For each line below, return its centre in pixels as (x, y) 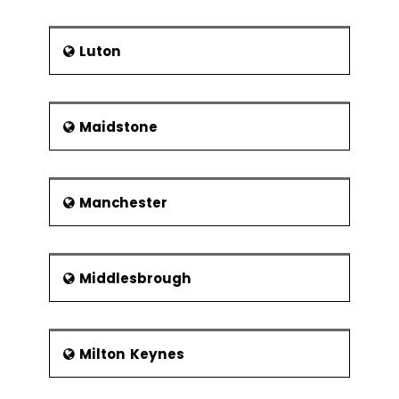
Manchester (123, 203)
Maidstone (118, 127)
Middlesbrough (135, 278)
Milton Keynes (132, 354)
